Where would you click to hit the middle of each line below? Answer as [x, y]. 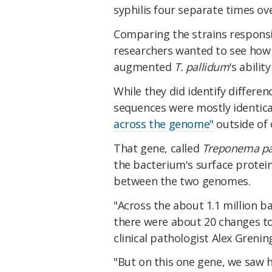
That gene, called [158, 148]
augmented [144, 67]
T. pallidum [202, 67]
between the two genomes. [182, 181]
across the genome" [164, 124]
